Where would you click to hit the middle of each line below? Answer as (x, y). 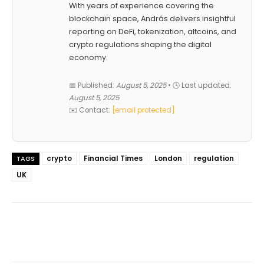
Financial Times (113, 158)
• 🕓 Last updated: (199, 85)
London (168, 158)
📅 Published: (93, 85)
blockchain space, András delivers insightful (152, 18)
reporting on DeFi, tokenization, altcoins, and (153, 31)
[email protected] (143, 110)
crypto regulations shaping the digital (140, 44)
